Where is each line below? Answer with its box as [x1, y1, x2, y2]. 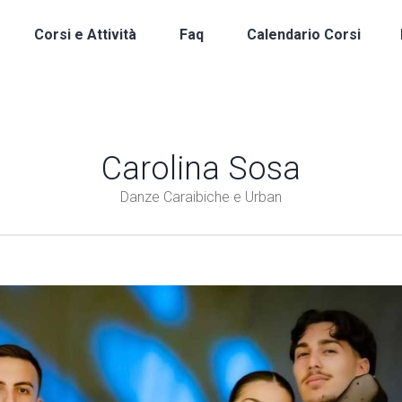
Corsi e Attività [34, 25, 136, 43]
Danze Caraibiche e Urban [120, 188, 282, 205]
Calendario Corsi [247, 25, 361, 43]
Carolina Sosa [101, 150, 301, 188]
